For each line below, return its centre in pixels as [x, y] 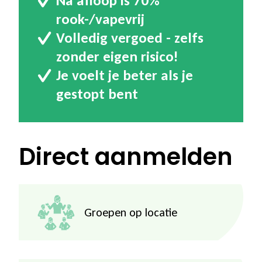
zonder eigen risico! [117, 57]
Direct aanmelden [126, 157]
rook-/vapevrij [100, 19]
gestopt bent [97, 94]
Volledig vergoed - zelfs [130, 38]
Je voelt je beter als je [125, 75]
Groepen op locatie [131, 213]
